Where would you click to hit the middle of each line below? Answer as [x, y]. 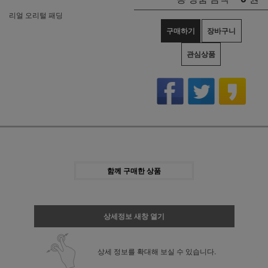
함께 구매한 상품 [134, 170]
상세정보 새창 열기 [134, 216]
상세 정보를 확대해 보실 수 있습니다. [156, 251]
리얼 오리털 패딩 [36, 14]
